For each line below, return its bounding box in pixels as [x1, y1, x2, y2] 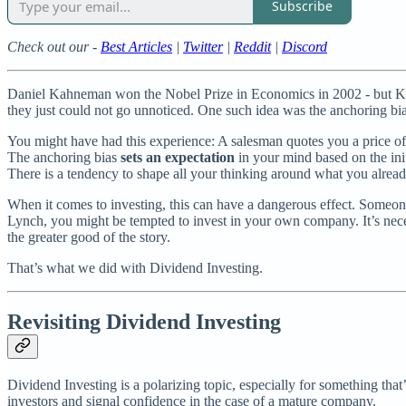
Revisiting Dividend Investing [7, 310, 281, 334]
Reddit [234, 38, 271, 54]
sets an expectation [121, 149, 235, 165]
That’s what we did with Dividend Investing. [7, 259, 263, 275]
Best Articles [101, 38, 172, 54]
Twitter [183, 38, 223, 54]
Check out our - [7, 38, 101, 54]
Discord [282, 38, 327, 54]
